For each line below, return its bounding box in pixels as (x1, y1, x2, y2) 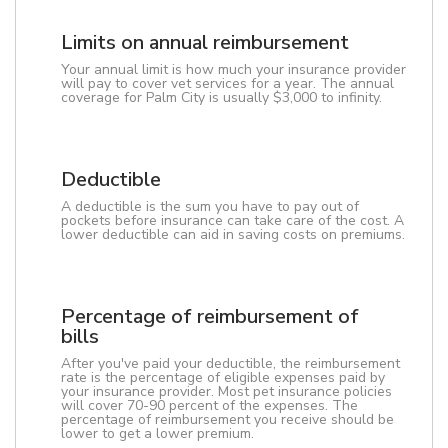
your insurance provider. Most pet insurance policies (61, 382, 392, 401)
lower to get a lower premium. (61, 424, 254, 443)
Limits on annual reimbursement (61, 29, 349, 56)
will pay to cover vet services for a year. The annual (61, 74, 394, 93)
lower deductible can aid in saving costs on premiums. (61, 225, 405, 244)
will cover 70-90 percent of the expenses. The (61, 396, 358, 415)
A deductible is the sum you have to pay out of (61, 197, 359, 216)
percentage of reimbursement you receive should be (61, 410, 394, 429)
